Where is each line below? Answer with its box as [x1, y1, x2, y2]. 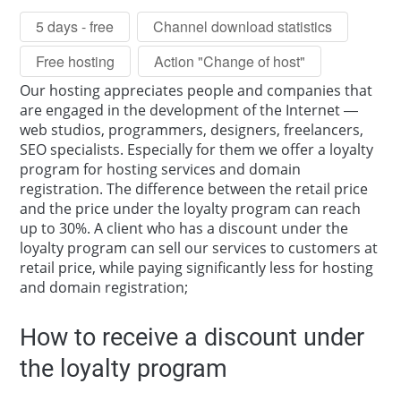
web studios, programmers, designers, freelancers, [20, 120, 364, 141]
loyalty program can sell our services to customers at [20, 238, 379, 259]
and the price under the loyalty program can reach [20, 199, 362, 219]
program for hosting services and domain [20, 159, 302, 180]
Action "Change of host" [154, 50, 306, 72]
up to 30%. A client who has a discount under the [20, 218, 349, 239]
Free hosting [36, 50, 115, 72]
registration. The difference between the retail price [20, 179, 369, 200]
